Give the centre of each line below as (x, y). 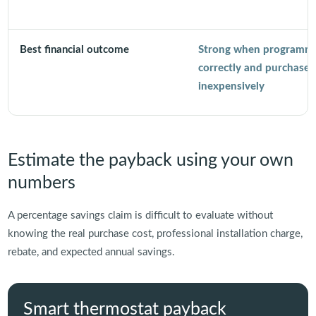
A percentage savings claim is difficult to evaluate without (140, 216)
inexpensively (231, 86)
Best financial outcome (74, 49)
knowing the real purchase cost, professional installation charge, (155, 234)
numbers (41, 183)
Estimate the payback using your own (150, 161)
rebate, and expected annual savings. (91, 253)
